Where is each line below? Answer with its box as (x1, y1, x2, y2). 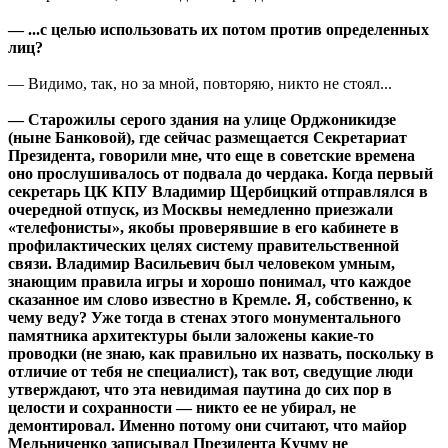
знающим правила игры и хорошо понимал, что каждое (8, 272, 411, 290)
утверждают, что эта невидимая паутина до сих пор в (8, 380, 392, 398)
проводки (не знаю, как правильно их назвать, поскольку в (8, 344, 434, 362)
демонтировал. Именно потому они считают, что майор (8, 416, 407, 434)
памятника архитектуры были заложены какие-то (8, 326, 374, 344)
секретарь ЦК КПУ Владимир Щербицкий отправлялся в (8, 182, 428, 200)
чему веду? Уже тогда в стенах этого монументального (8, 308, 401, 326)
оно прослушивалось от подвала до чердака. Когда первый (8, 164, 433, 182)
